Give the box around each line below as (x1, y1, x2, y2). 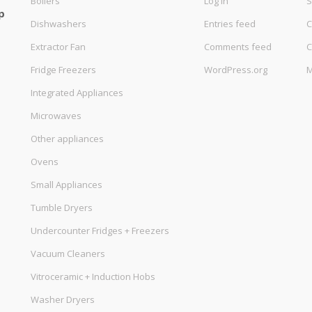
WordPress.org (204, 63, 267, 76)
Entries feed (204, 17, 256, 30)
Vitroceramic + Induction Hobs (31, 270, 155, 283)
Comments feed (204, 40, 272, 53)
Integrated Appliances (31, 86, 123, 99)
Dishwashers (31, 17, 86, 30)
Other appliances (31, 132, 104, 145)
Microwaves (31, 109, 81, 122)
